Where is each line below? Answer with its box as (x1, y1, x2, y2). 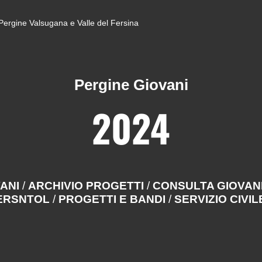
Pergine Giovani (74, 77, 188, 93)
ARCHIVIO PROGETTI (28, 180, 147, 192)
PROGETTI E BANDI (58, 193, 168, 205)
